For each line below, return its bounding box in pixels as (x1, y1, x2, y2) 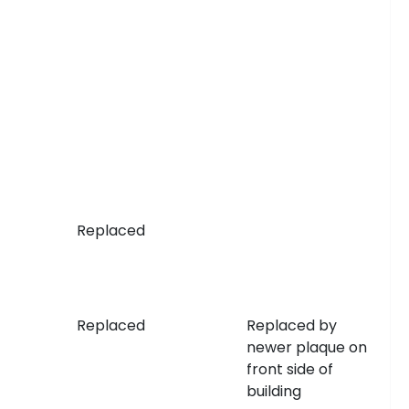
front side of (246, 359, 333, 380)
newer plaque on (246, 337, 367, 358)
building (246, 381, 301, 402)
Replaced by (246, 315, 337, 336)
